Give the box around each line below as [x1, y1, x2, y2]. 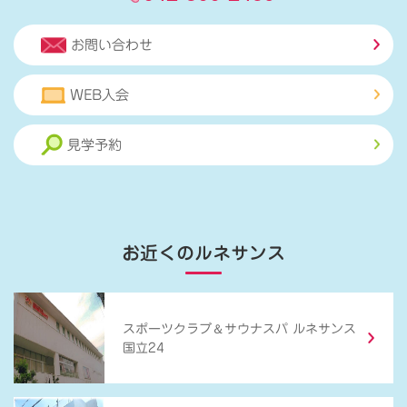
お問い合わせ [71, 38, 153, 53]
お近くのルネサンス [122, 243, 285, 263]
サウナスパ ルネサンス [224, 322, 356, 335]
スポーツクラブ [123, 322, 212, 335]
